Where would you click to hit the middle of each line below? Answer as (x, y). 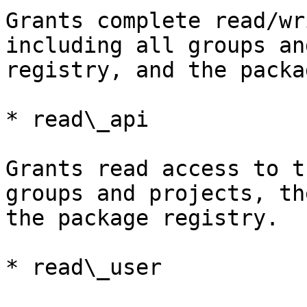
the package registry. (142, 218)
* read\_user (84, 267)
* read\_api (77, 119)
